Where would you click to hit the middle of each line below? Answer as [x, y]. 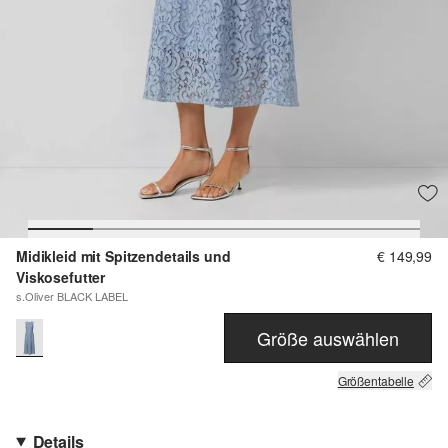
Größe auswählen [328, 337]
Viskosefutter [61, 277]
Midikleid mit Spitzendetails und [123, 256]
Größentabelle [375, 381]
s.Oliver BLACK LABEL [72, 296]
